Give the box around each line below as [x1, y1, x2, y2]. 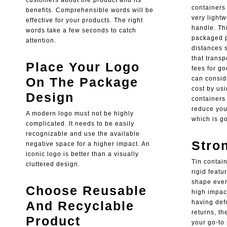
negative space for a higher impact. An [25, 140, 150, 148]
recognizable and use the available [25, 130, 140, 138]
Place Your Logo [25, 60, 140, 74]
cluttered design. [25, 161, 80, 168]
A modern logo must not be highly [25, 110, 134, 118]
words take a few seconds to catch [25, 27, 136, 34]
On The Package [25, 75, 138, 90]
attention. [25, 37, 56, 45]
